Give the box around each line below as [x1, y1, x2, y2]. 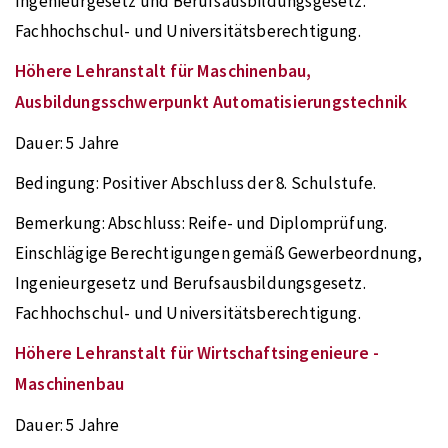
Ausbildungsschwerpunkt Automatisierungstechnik [15, 91, 408, 113]
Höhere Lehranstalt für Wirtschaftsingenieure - [15, 342, 380, 364]
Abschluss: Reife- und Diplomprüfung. [107, 212, 388, 234]
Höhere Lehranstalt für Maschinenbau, [15, 60, 312, 82]
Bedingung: [15, 172, 102, 194]
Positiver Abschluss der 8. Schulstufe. [101, 172, 377, 194]
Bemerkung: [15, 212, 108, 234]
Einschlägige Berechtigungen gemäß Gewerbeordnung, [15, 242, 423, 264]
